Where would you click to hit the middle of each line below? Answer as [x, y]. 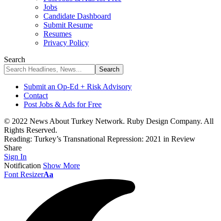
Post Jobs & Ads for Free [63, 104]
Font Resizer [24, 174]
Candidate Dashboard [77, 16]
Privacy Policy [66, 43]
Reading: [18, 139]
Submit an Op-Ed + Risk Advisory [78, 87]
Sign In [15, 157]
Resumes [57, 34]
